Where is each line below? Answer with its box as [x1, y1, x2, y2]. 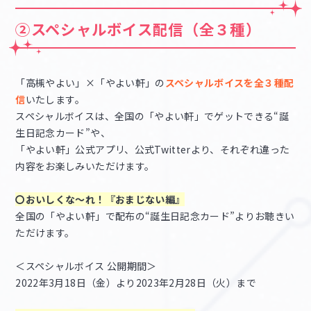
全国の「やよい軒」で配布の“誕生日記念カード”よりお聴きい [15, 209, 295, 224]
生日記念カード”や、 [15, 126, 110, 140]
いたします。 [25, 92, 85, 107]
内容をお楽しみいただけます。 [15, 159, 155, 174]
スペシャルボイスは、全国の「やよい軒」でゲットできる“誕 [15, 109, 289, 124]
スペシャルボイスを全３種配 [165, 76, 294, 90]
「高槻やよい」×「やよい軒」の [15, 76, 165, 90]
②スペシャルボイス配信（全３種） [15, 17, 261, 40]
